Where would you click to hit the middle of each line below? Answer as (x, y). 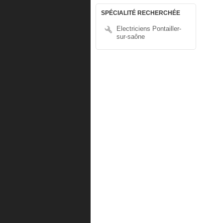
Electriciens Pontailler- (149, 29)
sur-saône (131, 37)
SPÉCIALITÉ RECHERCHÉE (141, 13)
